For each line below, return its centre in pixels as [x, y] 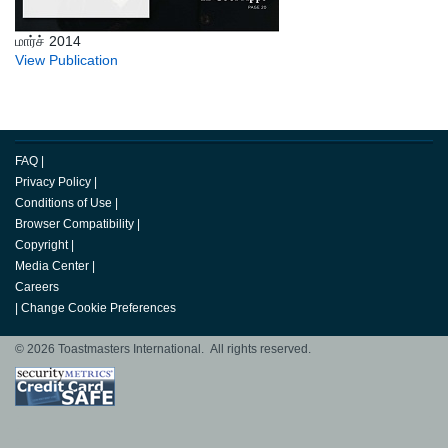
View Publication [66, 60]
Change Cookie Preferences [98, 308]
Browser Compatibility [74, 224]
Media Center [52, 266]
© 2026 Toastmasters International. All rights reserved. [163, 349]
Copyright [41, 245]
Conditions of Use [63, 203]
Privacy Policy [53, 182]
